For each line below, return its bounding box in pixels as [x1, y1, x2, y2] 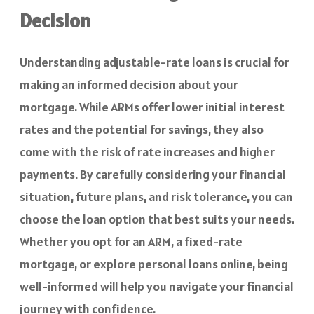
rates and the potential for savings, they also [20, 121, 264, 138]
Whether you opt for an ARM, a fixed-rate [20, 233, 243, 250]
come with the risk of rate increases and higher [20, 144, 275, 161]
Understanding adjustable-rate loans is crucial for [20, 54, 289, 71]
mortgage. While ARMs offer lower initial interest [20, 99, 285, 116]
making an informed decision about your [20, 76, 238, 93]
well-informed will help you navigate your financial [20, 278, 294, 295]
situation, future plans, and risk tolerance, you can [20, 189, 293, 205]
